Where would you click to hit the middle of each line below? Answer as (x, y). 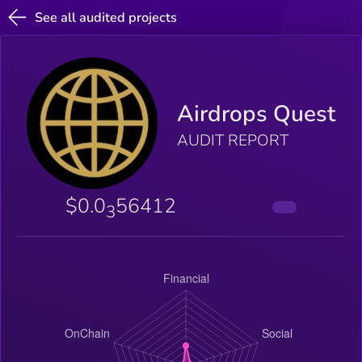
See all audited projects (106, 17)
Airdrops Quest (257, 114)
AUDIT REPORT (233, 141)
